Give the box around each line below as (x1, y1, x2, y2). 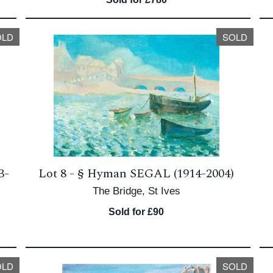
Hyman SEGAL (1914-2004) (87, 165, 235, 183)
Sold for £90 (108, 207, 165, 217)
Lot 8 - (38, 165, 78, 183)
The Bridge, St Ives (92, 185, 180, 197)
